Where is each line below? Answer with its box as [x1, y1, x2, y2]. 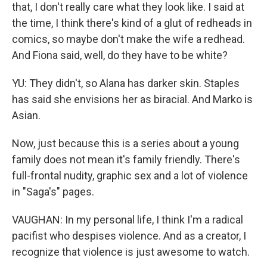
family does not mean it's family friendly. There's [12, 153, 240, 166]
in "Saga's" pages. [12, 185, 94, 198]
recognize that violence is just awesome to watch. [12, 246, 250, 258]
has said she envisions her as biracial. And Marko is [12, 93, 253, 105]
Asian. [12, 109, 41, 122]
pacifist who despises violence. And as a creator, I [12, 229, 246, 242]
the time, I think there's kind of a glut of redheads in [12, 17, 252, 29]
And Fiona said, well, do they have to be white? [12, 49, 228, 61]
